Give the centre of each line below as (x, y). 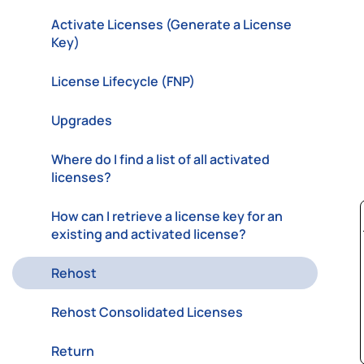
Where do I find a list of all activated (160, 159)
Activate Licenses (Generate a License (171, 24)
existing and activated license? (149, 234)
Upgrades (82, 120)
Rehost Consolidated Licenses (147, 312)
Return (73, 351)
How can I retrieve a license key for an (167, 216)
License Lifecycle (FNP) (123, 81)
